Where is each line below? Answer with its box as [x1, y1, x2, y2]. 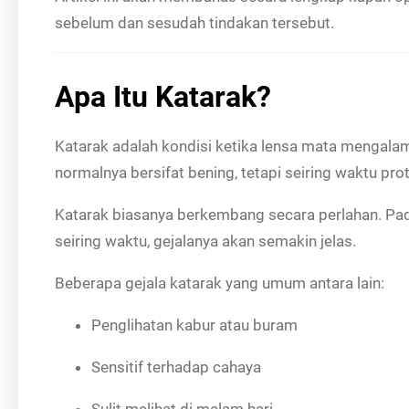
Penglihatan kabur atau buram [91, 315, 298, 334]
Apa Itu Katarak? [55, 79, 271, 114]
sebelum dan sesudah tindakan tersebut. [55, 14, 334, 32]
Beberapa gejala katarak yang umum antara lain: [55, 273, 384, 292]
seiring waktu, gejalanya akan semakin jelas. [55, 231, 356, 250]
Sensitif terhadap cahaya [91, 357, 261, 376]
